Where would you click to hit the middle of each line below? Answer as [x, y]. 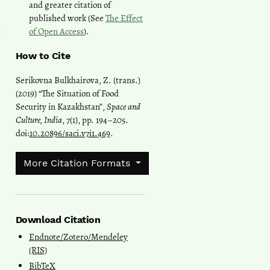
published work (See [67, 18]
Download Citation [58, 220]
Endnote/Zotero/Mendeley [78, 237]
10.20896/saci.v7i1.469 [70, 133]
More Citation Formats [78, 163]
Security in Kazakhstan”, [61, 107]
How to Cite [43, 56]
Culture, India [39, 120]
